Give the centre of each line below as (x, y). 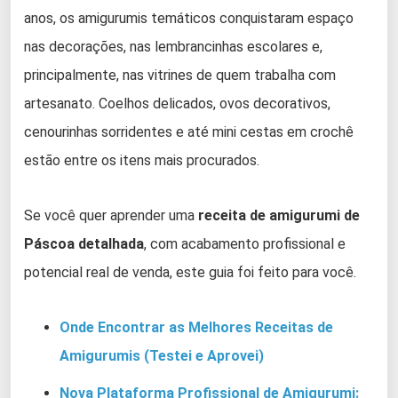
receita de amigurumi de (279, 215)
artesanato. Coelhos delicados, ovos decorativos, (177, 103)
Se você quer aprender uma (111, 215)
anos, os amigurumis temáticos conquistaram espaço (189, 18)
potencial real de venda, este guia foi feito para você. (190, 272)
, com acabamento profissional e (245, 243)
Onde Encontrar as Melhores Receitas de (196, 327)
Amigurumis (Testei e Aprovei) (162, 355)
